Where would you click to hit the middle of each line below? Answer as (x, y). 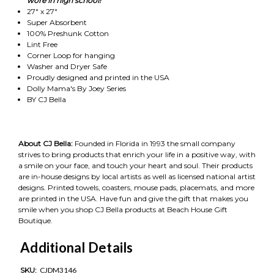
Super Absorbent (57, 22)
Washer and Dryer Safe (67, 66)
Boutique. (35, 220)
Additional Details (77, 247)
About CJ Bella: (46, 143)
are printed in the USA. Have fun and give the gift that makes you (133, 198)
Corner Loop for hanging (71, 55)
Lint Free (42, 44)
